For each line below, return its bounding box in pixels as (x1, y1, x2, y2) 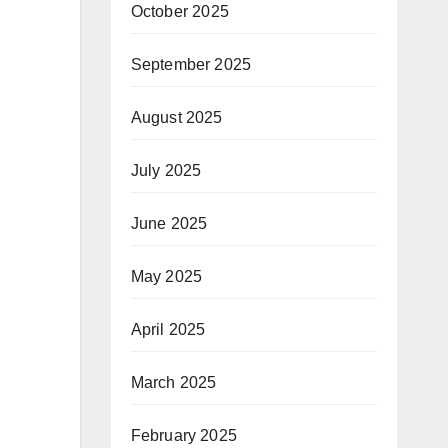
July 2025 (130, 162, 202, 179)
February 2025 (130, 427, 238, 444)
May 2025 (130, 268, 203, 285)
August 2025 (130, 109, 223, 126)
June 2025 (130, 215, 208, 232)
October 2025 (130, 3, 229, 20)
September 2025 (130, 56, 252, 73)
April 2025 (130, 321, 206, 338)
